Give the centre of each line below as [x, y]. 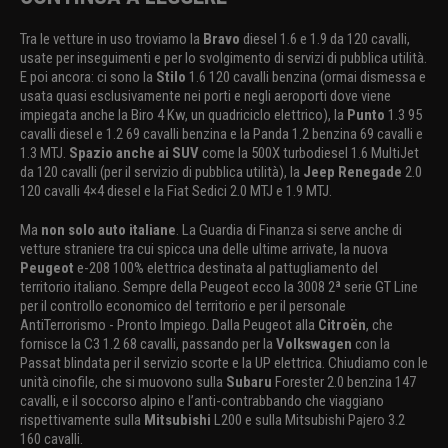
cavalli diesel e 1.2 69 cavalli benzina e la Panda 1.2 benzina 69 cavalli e [221, 134]
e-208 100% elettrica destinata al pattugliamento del [226, 268]
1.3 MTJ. [44, 153]
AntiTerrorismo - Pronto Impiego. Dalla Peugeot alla [169, 325]
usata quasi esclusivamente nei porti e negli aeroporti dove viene [205, 96]
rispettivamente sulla [82, 420]
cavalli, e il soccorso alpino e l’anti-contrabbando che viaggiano [202, 401]
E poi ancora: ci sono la [88, 77]
